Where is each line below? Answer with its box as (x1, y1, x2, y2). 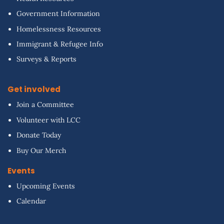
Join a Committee (16, 100, 74, 109)
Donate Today (16, 130, 61, 140)
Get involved (7, 84, 60, 95)
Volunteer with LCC (16, 115, 81, 124)
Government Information (16, 9, 100, 18)
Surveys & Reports (16, 54, 77, 64)
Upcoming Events (16, 181, 75, 191)
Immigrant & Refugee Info (16, 39, 103, 49)
